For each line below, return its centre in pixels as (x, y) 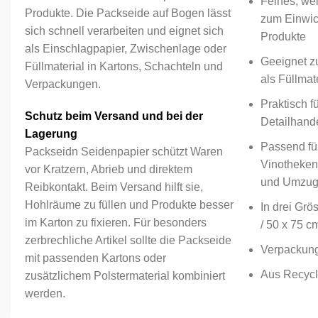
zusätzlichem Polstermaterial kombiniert (125, 276)
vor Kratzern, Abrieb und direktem (109, 169)
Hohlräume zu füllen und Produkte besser (129, 205)
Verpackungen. (63, 84)
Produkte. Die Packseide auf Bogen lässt (128, 13)
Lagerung (51, 134)
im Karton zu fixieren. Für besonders (116, 223)
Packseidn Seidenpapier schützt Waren (124, 152)
